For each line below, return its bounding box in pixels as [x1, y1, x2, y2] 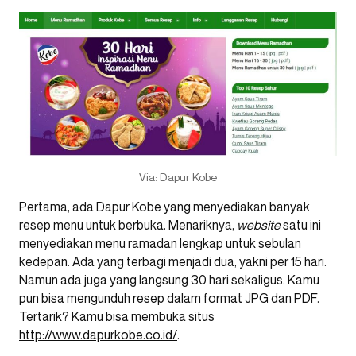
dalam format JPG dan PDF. [164, 289, 319, 306]
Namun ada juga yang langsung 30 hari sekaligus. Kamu [19, 271, 319, 288]
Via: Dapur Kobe [139, 169, 217, 184]
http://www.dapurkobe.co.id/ [19, 326, 177, 342]
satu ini [283, 216, 321, 233]
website [237, 216, 283, 233]
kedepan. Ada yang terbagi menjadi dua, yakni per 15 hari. [19, 253, 327, 269]
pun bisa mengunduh [19, 289, 133, 306]
